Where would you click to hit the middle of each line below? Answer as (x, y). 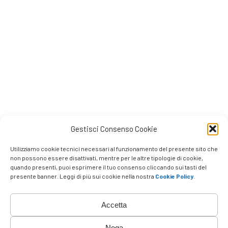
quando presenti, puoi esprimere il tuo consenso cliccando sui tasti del (108, 167)
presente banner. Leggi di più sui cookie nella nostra (83, 176)
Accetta (114, 205)
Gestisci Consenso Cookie (114, 129)
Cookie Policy (174, 176)
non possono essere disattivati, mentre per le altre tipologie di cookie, (107, 158)
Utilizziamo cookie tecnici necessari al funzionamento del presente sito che (114, 149)
